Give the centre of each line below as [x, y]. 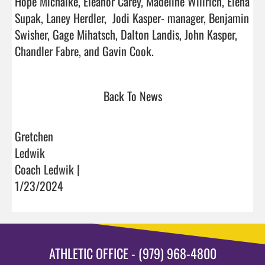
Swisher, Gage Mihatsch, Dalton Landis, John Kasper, [126, 34]
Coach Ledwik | [47, 169]
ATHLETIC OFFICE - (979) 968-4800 [132, 253]
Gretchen [34, 136]
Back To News [132, 96]
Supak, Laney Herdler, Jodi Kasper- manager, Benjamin [132, 17]
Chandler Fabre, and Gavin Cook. [204, 51]
